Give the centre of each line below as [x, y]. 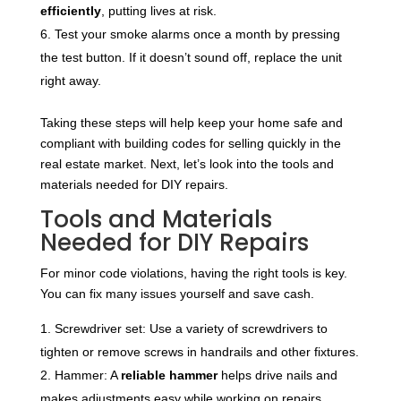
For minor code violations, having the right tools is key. [193, 273]
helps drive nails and [277, 375]
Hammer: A [87, 375]
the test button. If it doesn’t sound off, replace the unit [191, 58]
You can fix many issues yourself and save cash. [177, 294]
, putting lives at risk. [158, 11]
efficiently [70, 11]
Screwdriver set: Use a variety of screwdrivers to [191, 329]
